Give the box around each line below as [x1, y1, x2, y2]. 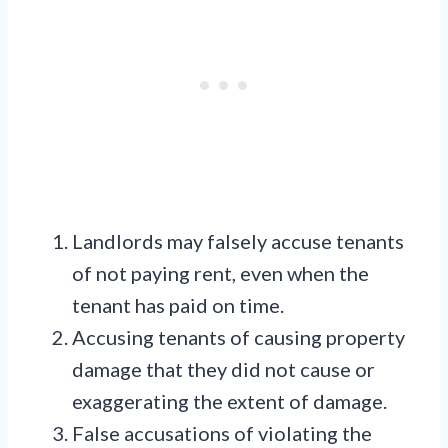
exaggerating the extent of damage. [72, 389, 387, 414]
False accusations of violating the [72, 421, 372, 446]
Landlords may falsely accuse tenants [72, 229, 404, 254]
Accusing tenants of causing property [72, 325, 405, 350]
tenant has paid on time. [72, 293, 284, 318]
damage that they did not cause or [72, 357, 375, 382]
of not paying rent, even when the [72, 261, 369, 286]
